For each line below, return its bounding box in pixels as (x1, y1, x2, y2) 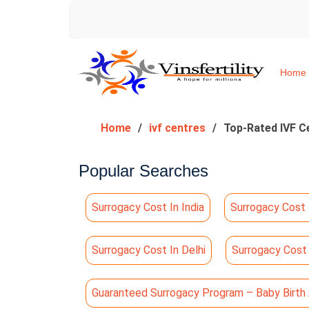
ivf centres (149, 121, 206, 134)
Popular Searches (79, 161, 208, 180)
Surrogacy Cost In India (92, 201, 204, 214)
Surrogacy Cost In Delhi (92, 243, 206, 257)
